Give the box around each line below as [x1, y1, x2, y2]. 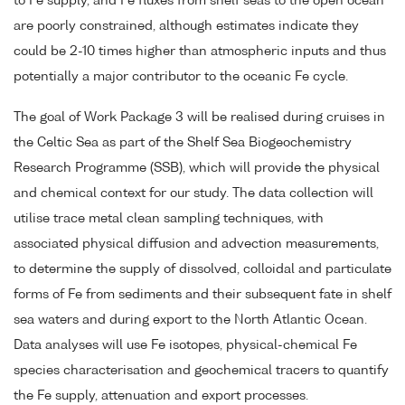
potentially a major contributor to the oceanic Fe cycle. [14, 70, 348, 83]
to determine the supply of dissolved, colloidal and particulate [14, 262, 391, 276]
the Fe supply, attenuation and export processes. [14, 389, 308, 402]
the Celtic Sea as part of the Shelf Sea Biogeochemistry [14, 136, 352, 149]
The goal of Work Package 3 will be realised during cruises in [14, 110, 385, 124]
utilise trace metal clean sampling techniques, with [14, 212, 324, 225]
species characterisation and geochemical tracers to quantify [14, 363, 389, 377]
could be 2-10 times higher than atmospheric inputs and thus [14, 44, 386, 58]
